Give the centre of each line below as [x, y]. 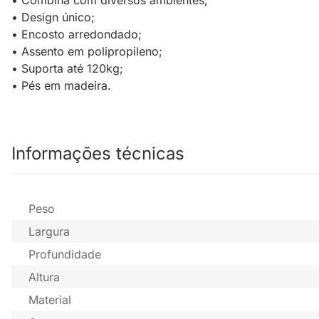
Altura [44, 277]
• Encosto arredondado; [77, 35]
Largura [49, 232]
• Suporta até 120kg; [67, 69]
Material [50, 300]
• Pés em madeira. [61, 86]
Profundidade [65, 255]
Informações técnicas [98, 154]
